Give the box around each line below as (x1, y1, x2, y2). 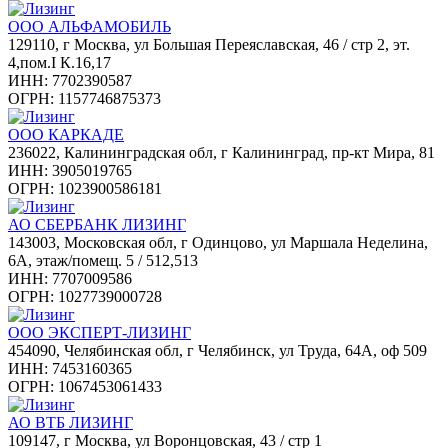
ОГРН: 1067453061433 (8, 377, 162, 395)
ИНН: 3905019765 (8, 161, 132, 179)
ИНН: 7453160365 (8, 359, 132, 377)
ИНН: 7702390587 (8, 71, 132, 89)
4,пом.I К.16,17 (8, 53, 111, 71)
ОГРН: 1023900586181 (8, 179, 162, 197)
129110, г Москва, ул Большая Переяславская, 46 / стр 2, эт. (8, 35, 410, 53)
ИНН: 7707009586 (8, 269, 132, 287)
